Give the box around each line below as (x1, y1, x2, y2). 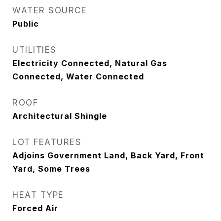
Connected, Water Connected (12, 72, 144, 81)
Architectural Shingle (12, 111, 107, 121)
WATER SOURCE (12, 5, 87, 15)
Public (12, 19, 39, 29)
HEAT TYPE (12, 190, 64, 200)
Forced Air (12, 203, 58, 213)
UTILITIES (12, 45, 57, 55)
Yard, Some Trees (12, 164, 90, 174)
